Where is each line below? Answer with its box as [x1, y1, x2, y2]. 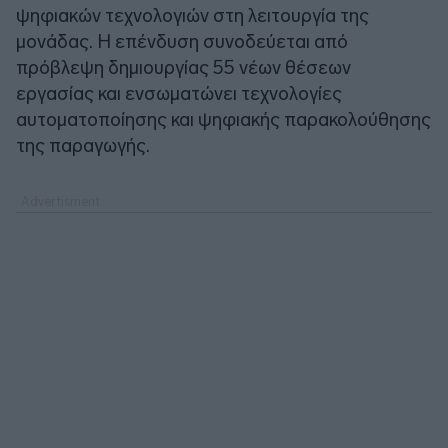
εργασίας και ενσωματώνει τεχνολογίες [16, 81, 342, 105]
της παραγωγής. [16, 133, 150, 157]
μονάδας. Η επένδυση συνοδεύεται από [16, 29, 348, 53]
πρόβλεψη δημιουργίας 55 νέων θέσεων [16, 55, 351, 79]
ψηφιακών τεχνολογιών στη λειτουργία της [16, 3, 369, 27]
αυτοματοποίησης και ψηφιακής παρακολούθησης [16, 107, 431, 131]
